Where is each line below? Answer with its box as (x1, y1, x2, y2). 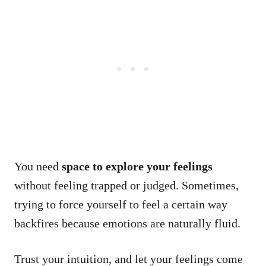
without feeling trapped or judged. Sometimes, (14, 178, 239, 192)
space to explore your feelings (62, 159, 213, 173)
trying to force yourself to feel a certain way (14, 197, 227, 211)
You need (14, 159, 62, 173)
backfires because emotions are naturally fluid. (14, 216, 240, 230)
